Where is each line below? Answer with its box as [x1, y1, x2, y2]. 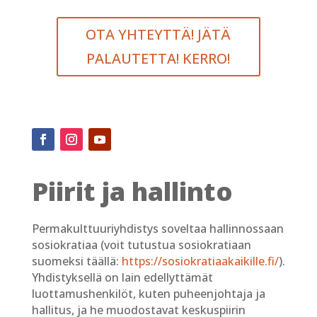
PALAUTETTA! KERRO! [86, 49, 231, 69]
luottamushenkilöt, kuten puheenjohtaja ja [31, 286, 265, 302]
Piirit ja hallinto [31, 174, 233, 209]
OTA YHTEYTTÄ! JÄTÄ [86, 25, 231, 45]
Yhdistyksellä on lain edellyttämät [31, 270, 213, 286]
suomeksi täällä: [31, 253, 122, 270]
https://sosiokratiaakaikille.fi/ [121, 253, 279, 270]
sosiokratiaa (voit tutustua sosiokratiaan [31, 237, 251, 253]
